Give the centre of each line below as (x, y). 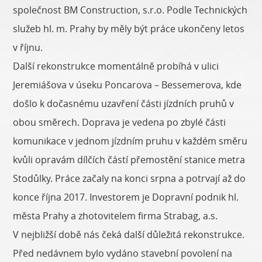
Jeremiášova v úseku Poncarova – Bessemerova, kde (127, 85)
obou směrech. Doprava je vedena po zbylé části (120, 123)
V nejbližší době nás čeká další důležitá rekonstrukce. (129, 235)
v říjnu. (28, 48)
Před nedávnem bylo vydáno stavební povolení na (123, 254)
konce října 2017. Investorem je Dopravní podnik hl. (126, 197)
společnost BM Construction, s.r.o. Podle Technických (130, 10)
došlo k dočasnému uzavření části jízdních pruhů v (124, 104)
